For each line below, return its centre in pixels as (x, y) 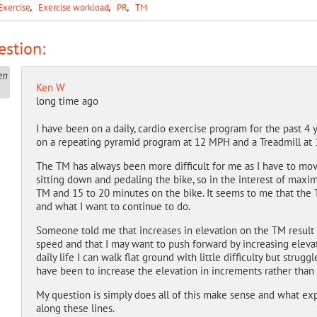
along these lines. (75, 308)
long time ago (67, 101)
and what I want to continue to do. (113, 206)
